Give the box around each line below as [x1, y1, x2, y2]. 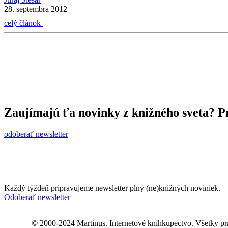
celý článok [4, 19, 43, 27]
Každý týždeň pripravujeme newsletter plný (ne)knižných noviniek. [4, 183, 220, 192]
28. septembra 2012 [4, 5, 67, 13]
